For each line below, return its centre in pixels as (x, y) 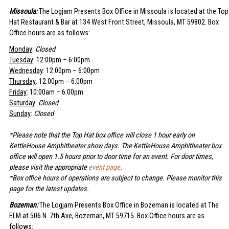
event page (104, 168)
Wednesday (26, 71)
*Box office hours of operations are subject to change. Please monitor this (115, 178)
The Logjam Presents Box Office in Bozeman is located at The (129, 205)
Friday (18, 93)
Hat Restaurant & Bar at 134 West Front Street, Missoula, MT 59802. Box (114, 22)
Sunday (20, 114)
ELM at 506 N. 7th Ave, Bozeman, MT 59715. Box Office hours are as (107, 216)
